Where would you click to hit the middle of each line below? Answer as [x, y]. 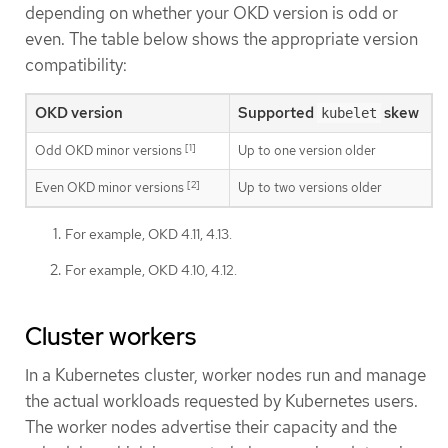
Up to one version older [307, 151]
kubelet [349, 113]
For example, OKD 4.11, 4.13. [148, 234]
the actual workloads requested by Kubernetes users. [221, 401]
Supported [277, 113]
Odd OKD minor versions [110, 151]
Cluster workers [110, 337]
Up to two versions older [310, 188]
